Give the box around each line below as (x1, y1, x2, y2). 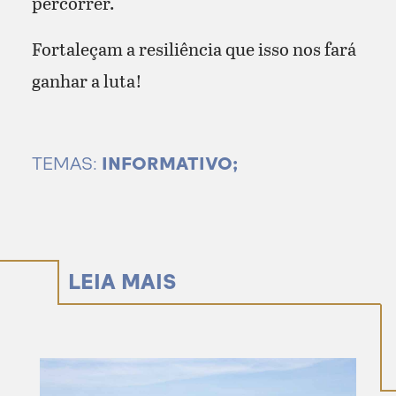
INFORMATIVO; (101, 152, 242, 174)
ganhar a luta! (31, 67, 142, 93)
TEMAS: (31, 152, 102, 174)
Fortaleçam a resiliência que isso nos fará (31, 35, 356, 61)
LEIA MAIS (68, 269, 178, 294)
